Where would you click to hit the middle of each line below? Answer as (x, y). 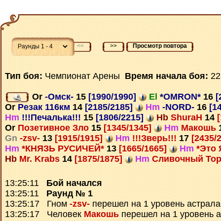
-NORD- (180, 107)
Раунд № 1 (70, 193)
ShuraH (188, 118)
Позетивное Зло (55, 128)
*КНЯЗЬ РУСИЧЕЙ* (64, 149)
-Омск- (60, 97)
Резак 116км (45, 107)
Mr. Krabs (41, 159)
